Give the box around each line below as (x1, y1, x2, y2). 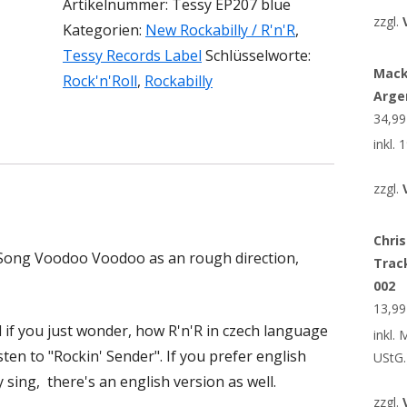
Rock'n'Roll (63, 71, 137, 91)
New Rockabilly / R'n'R (145, 20, 295, 40)
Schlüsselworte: (205, 45, 311, 65)
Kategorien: (63, 20, 145, 40)
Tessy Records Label (63, 45, 202, 65)
